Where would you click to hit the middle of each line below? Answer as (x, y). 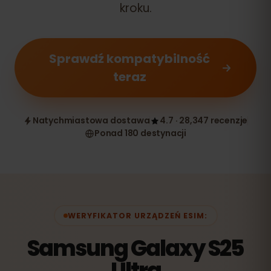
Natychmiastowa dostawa (91, 120)
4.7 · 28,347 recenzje (204, 120)
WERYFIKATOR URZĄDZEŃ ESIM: (138, 215)
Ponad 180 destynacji (140, 133)
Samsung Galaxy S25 (135, 248)
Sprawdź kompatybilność (130, 59)
